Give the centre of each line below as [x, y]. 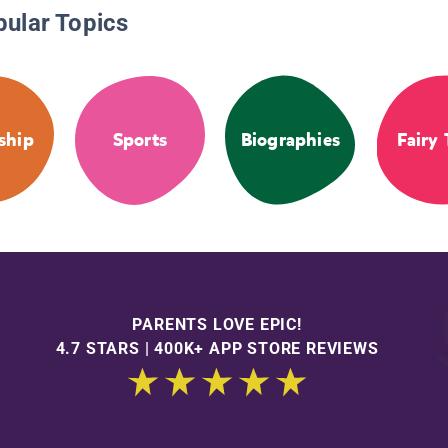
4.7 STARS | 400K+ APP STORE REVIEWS [217, 348]
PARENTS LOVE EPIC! [217, 324]
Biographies [290, 140]
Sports [139, 140]
